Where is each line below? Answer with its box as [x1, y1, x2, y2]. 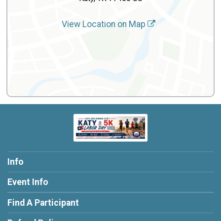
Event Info [7, 177, 48, 187]
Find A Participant [7, 198, 79, 208]
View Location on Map [62, 19, 147, 30]
